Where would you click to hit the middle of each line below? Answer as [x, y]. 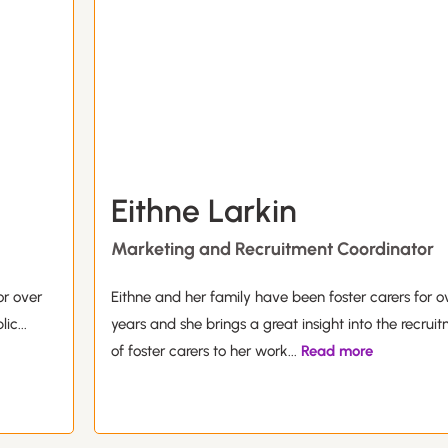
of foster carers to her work [199, 351]
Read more [335, 351]
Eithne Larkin [204, 211]
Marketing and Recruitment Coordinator [272, 249]
